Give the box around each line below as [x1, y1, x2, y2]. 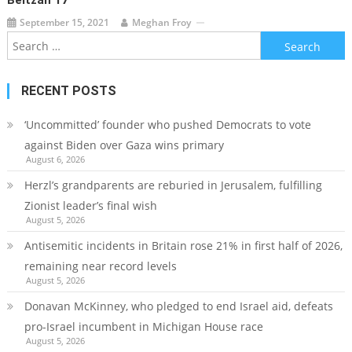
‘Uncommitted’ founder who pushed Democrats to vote [24, 117, 311, 133]
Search [259, 33, 296, 49]
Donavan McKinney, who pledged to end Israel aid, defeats [24, 299, 333, 314]
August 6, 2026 [25, 153, 85, 166]
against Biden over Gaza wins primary [24, 137, 224, 153]
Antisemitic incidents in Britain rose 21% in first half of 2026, [24, 238, 343, 254]
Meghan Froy [132, 16, 192, 30]
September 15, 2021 [20, 16, 110, 30]
